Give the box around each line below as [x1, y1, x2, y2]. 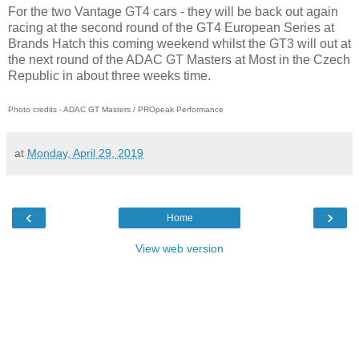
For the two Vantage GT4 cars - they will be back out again [8, 4, 338, 18]
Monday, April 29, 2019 [27, 146, 143, 159]
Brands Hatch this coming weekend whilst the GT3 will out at [8, 36, 351, 50]
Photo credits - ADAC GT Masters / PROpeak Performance [8, 104, 224, 114]
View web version [135, 241, 224, 255]
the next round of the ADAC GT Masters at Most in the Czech [8, 52, 350, 67]
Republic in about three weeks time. [8, 68, 211, 83]
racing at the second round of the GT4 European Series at [8, 20, 334, 34]
